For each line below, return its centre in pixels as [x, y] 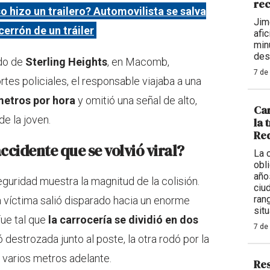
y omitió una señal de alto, [136, 100]
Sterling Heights [66, 61]
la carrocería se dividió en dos [123, 219]
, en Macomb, [138, 61]
